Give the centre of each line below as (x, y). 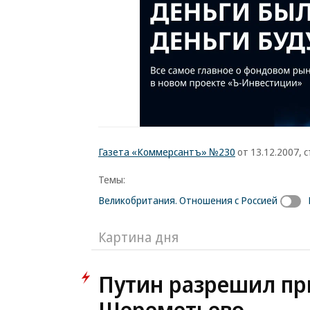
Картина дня (138, 237)
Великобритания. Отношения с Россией (188, 200)
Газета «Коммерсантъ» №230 (167, 152)
